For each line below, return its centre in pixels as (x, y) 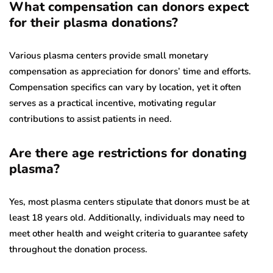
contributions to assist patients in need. (90, 119)
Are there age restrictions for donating (128, 153)
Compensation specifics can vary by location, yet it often (125, 87)
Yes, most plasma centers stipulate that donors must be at (129, 201)
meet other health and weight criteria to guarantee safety (129, 233)
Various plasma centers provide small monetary (109, 55)
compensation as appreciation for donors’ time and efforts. (130, 71)
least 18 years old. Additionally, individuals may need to (127, 217)
